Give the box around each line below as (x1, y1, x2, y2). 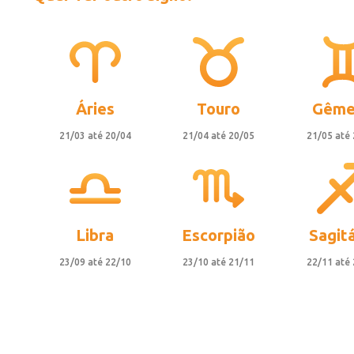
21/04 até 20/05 (183, 130, 255, 141)
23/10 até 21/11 (183, 256, 255, 267)
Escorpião (182, 225, 256, 244)
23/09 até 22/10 (58, 256, 131, 267)
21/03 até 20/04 (58, 130, 131, 141)
